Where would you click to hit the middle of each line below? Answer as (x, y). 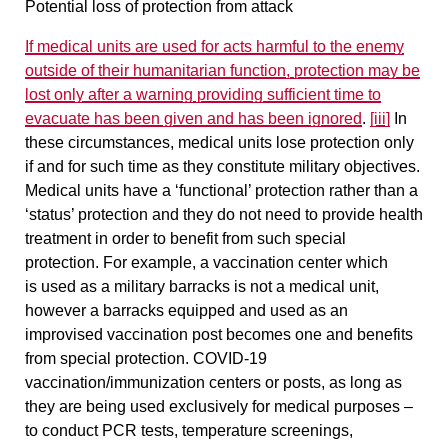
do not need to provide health (320, 214)
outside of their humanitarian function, (159, 70)
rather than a (371, 190)
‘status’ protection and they (121, 214)
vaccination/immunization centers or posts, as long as (213, 382)
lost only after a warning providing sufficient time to (203, 94)
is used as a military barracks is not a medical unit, (202, 286)
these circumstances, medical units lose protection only (219, 142)
